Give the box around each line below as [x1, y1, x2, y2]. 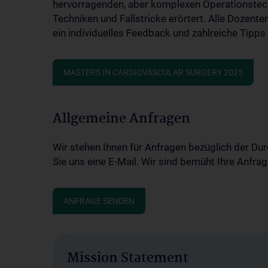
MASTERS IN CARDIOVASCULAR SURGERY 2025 [63, 68, 243, 77]
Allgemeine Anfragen [53, 108, 190, 130]
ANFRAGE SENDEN [63, 196, 135, 206]
